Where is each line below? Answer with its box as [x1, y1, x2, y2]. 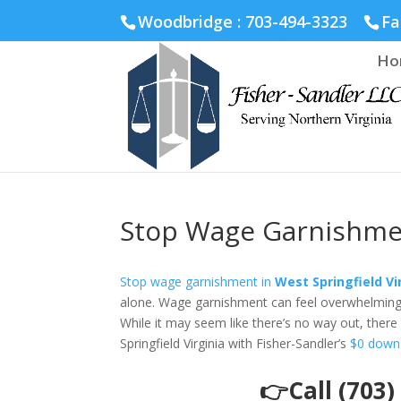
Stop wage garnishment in [120, 273, 276, 290]
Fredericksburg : [174, 2, 269, 19]
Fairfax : [14, 2, 64, 19]
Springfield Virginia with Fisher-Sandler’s [120, 335, 351, 352]
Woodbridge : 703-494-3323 [138, 10, 348, 32]
